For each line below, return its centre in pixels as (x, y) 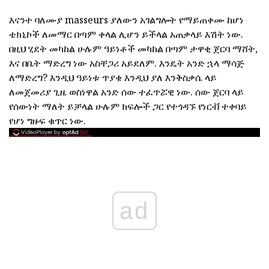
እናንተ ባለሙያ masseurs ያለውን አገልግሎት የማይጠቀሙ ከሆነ (126, 20)
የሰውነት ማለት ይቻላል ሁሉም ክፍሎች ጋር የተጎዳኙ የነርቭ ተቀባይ (128, 106)
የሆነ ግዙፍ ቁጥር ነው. (47, 121)
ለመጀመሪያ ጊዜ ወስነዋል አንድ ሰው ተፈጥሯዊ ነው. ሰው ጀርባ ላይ (126, 92)
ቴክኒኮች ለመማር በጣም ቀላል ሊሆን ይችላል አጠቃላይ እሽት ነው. (126, 34)
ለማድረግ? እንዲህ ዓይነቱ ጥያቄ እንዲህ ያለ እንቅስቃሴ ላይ (113, 77)
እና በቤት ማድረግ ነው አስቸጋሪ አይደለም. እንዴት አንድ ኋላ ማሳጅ (127, 63)
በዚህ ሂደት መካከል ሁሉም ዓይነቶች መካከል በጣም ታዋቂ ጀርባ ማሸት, (133, 49)
